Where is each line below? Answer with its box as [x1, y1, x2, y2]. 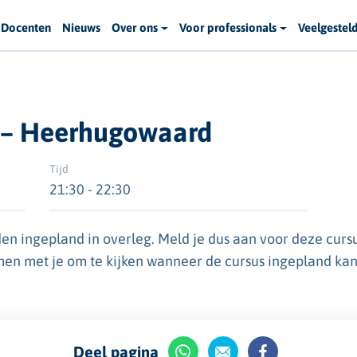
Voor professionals [178, 21, 277, 35]
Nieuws [62, 21, 100, 35]
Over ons [112, 21, 158, 35]
